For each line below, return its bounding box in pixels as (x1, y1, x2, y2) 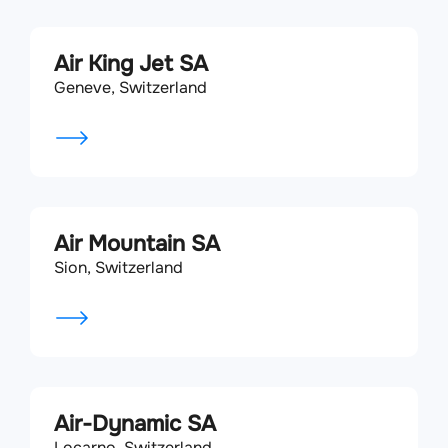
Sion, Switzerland (54, 257, 183, 278)
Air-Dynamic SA (54, 410, 216, 438)
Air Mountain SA (54, 230, 220, 258)
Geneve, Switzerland (54, 77, 207, 98)
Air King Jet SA (54, 50, 208, 78)
